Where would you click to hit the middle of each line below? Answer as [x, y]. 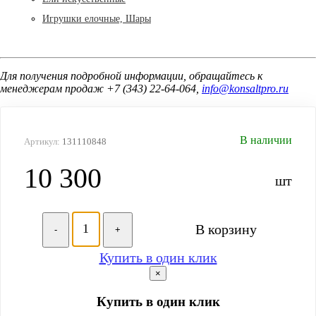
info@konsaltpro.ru [245, 88]
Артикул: [43, 141]
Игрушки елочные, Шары [97, 18]
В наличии [266, 140]
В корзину [226, 229]
